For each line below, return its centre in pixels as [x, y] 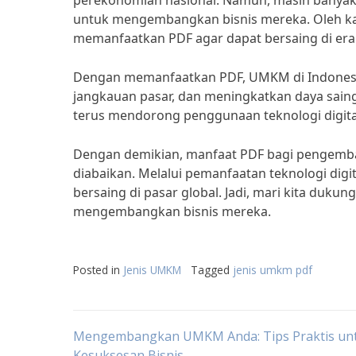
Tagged [212, 270]
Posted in [98, 270]
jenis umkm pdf [273, 270]
